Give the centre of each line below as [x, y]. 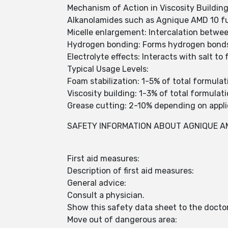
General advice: [97, 183]
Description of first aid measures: [131, 171]
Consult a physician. [107, 195]
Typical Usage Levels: [108, 69]
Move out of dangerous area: [122, 220]
